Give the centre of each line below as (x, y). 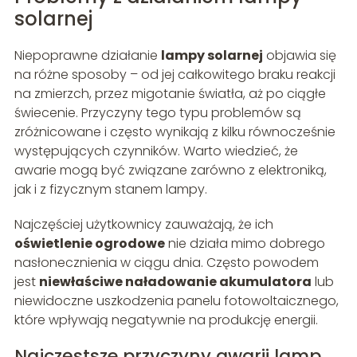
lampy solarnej (212, 56)
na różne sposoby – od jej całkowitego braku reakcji (175, 75)
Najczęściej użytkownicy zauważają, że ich (143, 225)
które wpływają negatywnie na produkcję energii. (166, 320)
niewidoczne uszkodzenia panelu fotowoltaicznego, (176, 301)
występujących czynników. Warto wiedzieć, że (156, 151)
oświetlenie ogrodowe (89, 244)
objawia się (299, 56)
